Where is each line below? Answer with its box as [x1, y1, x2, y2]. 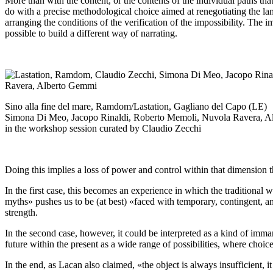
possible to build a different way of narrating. [5, 28, 177, 39]
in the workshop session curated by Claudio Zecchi [5, 123, 201, 134]
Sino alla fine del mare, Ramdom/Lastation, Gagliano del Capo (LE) [5, 101, 267, 112]
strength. [5, 207, 38, 218]
